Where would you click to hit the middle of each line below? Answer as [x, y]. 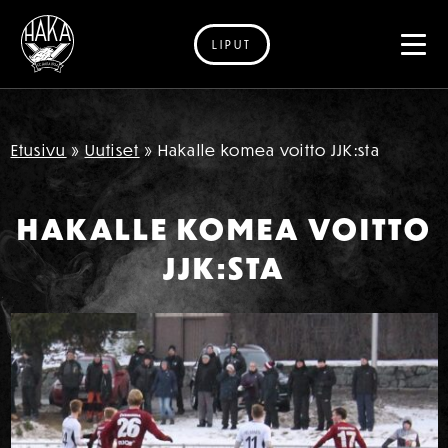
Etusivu [38, 150]
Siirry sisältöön [78, 65]
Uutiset [112, 150]
